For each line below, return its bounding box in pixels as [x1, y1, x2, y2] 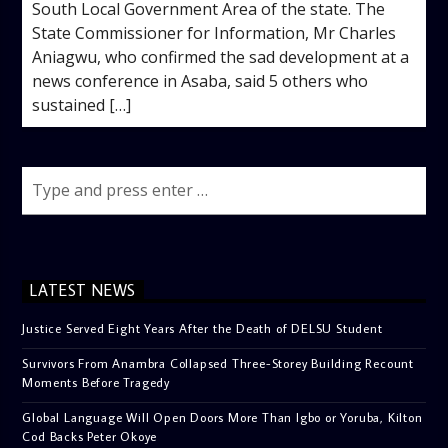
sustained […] [32, 93, 132, 116]
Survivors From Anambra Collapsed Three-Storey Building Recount [22, 354, 415, 371]
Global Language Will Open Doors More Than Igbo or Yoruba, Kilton [22, 408, 423, 425]
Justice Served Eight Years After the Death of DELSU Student [22, 319, 383, 336]
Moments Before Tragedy [22, 373, 171, 390]
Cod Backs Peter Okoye [22, 427, 158, 444]
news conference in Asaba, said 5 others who [32, 69, 369, 92]
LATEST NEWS [30, 280, 137, 301]
